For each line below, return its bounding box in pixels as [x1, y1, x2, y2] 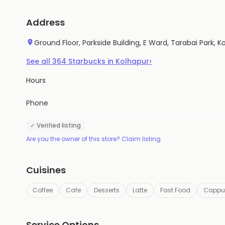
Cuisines [26, 164, 66, 177]
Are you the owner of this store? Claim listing [26, 135, 161, 144]
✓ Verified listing [30, 121, 81, 130]
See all [26, 56, 52, 67]
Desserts [94, 186, 120, 195]
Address [26, 16, 65, 29]
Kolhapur [116, 56, 149, 67]
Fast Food [160, 186, 190, 195]
